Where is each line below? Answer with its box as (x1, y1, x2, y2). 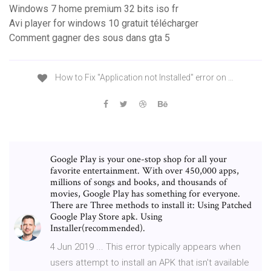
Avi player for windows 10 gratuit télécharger (9, 18, 198, 30)
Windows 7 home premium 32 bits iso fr (9, 3, 178, 15)
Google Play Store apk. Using (50, 210, 162, 223)
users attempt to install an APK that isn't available (50, 256, 249, 268)
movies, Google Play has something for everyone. (50, 187, 240, 200)
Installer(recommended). (50, 221, 145, 235)
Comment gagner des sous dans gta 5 (9, 32, 170, 44)
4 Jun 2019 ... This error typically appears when (50, 241, 241, 252)
